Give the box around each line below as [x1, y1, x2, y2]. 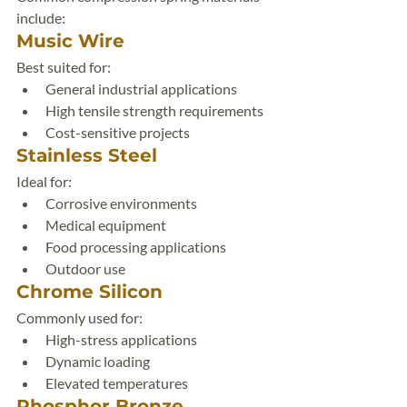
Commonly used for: [16, 309, 143, 326]
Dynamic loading [45, 352, 150, 370]
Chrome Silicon [16, 281, 163, 303]
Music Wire [16, 30, 124, 52]
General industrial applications [45, 80, 237, 97]
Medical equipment [45, 216, 166, 233]
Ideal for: [16, 173, 72, 190]
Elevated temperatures [45, 374, 188, 392]
